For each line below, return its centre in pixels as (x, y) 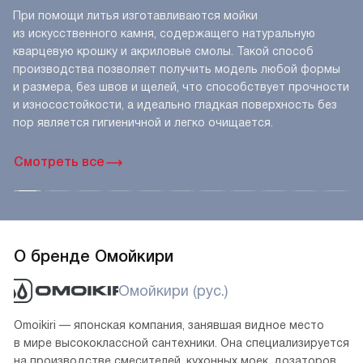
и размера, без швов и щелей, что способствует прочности (181, 87)
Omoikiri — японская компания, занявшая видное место (169, 325)
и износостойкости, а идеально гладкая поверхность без (175, 105)
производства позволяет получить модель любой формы (177, 69)
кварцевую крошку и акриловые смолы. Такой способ (163, 51)
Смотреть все (59, 162)
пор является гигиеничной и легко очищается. (143, 123)
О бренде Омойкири (94, 256)
